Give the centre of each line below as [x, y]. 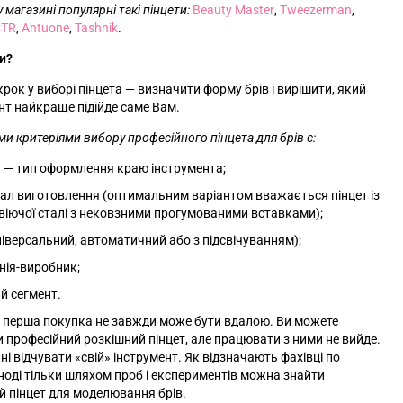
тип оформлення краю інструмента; [121, 169]
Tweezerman [316, 10]
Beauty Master [233, 10]
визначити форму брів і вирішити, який [252, 90]
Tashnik [96, 28]
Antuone [45, 28]
